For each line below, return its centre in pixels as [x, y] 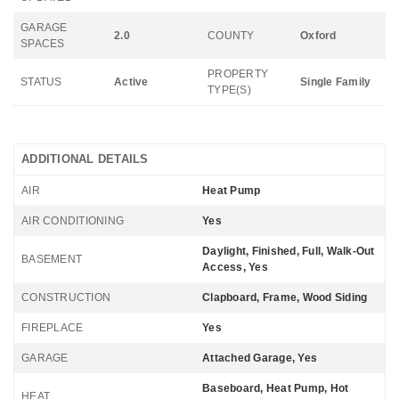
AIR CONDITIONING [73, 221]
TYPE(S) [229, 90]
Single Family [336, 82]
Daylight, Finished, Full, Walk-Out [289, 251]
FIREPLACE [53, 328]
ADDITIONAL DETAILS [85, 159]
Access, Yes [235, 267]
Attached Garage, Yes [260, 358]
